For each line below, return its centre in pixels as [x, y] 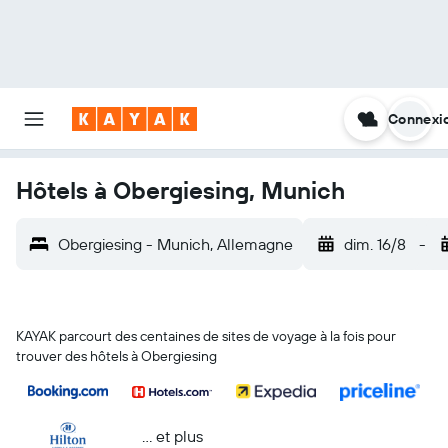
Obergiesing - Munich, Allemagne [175, 244]
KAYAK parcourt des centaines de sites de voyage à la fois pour [206, 336]
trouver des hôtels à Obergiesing [116, 356]
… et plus [172, 435]
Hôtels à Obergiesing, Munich [180, 190]
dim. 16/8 [375, 244]
